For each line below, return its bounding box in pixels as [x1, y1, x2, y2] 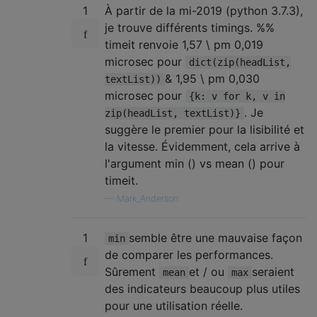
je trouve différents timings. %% [105, 21, 275, 35]
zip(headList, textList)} [105, 108, 241, 119]
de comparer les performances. [105, 248, 273, 262]
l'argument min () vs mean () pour [105, 156, 284, 171]
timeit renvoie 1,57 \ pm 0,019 [105, 38, 263, 52]
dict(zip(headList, [189, 57, 291, 68]
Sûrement [105, 265, 159, 279]
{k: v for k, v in [189, 91, 285, 102]
